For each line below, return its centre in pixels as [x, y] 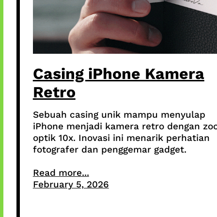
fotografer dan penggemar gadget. [109, 149]
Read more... [61, 172]
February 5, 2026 [71, 184]
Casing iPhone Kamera [118, 73]
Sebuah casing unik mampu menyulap [119, 114]
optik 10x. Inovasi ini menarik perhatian [121, 138]
